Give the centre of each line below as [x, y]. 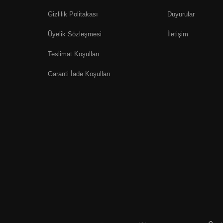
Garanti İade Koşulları [79, 74]
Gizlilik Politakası [73, 14]
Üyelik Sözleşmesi [74, 34]
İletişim [177, 34]
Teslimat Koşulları [73, 54]
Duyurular [181, 14]
